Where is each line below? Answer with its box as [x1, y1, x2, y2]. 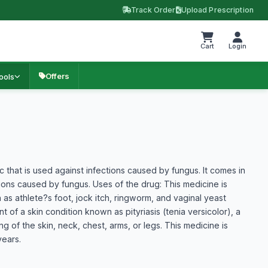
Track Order [131, 5, 176, 14]
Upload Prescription [181, 5, 254, 14]
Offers [45, 71, 69, 81]
